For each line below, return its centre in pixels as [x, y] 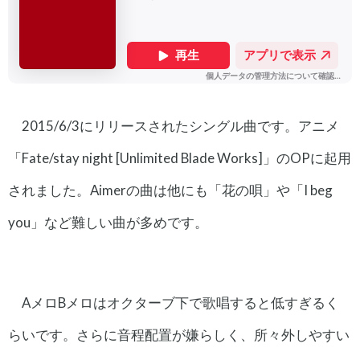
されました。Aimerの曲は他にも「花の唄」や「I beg [170, 190]
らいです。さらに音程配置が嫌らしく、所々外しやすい [179, 335]
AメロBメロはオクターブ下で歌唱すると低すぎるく [180, 303]
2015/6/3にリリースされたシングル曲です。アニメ [180, 126]
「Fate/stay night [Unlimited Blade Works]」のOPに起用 [180, 158]
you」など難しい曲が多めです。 [108, 223]
